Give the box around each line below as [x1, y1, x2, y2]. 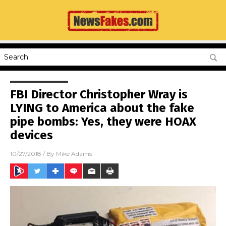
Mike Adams [56, 150, 92, 158]
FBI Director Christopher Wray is [10, 87, 188, 101]
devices [10, 128, 53, 142]
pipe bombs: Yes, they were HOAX [10, 115, 196, 129]
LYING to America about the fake [10, 101, 194, 115]
